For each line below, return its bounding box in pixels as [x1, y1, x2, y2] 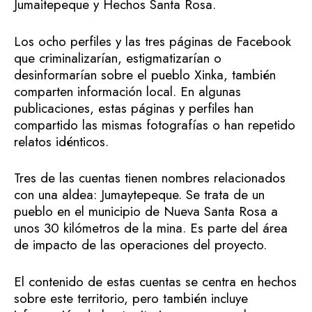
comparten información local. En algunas [14, 81, 241, 101]
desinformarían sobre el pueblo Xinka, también [14, 65, 276, 84]
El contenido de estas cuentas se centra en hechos [14, 272, 297, 291]
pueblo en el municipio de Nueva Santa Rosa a [14, 202, 278, 221]
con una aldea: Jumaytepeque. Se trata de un [14, 185, 265, 205]
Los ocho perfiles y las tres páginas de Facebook [14, 31, 291, 51]
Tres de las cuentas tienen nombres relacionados [14, 169, 286, 188]
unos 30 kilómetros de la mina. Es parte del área [14, 219, 288, 238]
